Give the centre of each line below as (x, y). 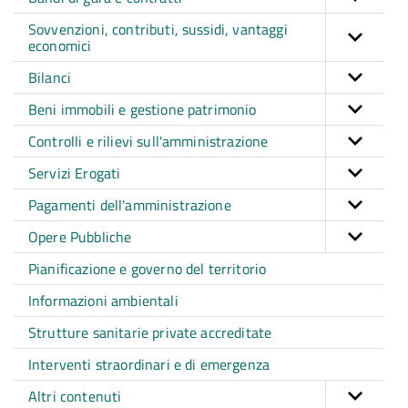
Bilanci (50, 77)
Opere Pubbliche (80, 237)
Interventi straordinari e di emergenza (149, 364)
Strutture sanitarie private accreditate (150, 332)
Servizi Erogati (75, 173)
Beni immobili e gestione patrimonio (143, 109)
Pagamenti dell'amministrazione (130, 205)
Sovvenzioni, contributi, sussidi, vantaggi (158, 29)
